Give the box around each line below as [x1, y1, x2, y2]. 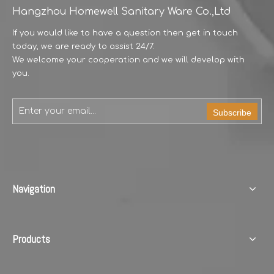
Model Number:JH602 [24, 166, 122, 176]
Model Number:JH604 [24, 17, 122, 26]
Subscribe [213, 108, 251, 117]
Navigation [12, 182, 55, 196]
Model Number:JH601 [154, 166, 248, 176]
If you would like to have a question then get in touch [12, 29, 238, 37]
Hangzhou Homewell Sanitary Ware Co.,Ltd [12, 6, 231, 17]
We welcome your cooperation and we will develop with [12, 56, 245, 64]
